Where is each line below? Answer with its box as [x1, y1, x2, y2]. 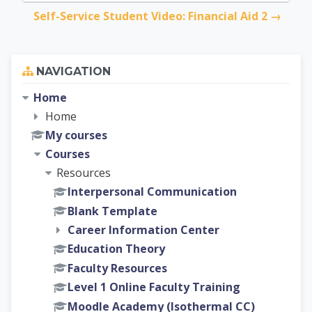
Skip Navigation [10, 54, 100, 70]
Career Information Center [68, 222, 219, 238]
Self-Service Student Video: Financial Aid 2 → [33, 8, 281, 24]
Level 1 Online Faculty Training [68, 279, 240, 295]
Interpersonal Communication [68, 184, 237, 200]
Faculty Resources [68, 260, 167, 276]
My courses [45, 127, 107, 143]
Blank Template [68, 203, 157, 219]
